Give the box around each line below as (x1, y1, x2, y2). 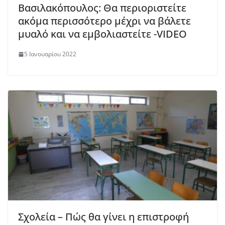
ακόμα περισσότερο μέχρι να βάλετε (18, 14, 191, 28)
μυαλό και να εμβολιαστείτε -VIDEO (18, 27, 187, 41)
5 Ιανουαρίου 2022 (24, 50, 76, 59)
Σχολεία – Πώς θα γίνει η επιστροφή (18, 209, 189, 223)
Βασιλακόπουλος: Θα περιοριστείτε (18, 1, 186, 15)
